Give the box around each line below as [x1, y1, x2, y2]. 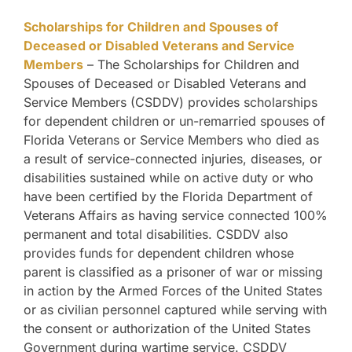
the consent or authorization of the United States [24, 321, 310, 337]
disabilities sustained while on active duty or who [24, 170, 313, 186]
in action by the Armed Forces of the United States [24, 283, 322, 299]
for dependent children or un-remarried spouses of [24, 113, 325, 130]
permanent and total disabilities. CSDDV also [24, 226, 288, 243]
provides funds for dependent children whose [24, 245, 294, 262]
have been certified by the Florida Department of [24, 189, 313, 205]
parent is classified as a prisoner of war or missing [24, 264, 323, 280]
